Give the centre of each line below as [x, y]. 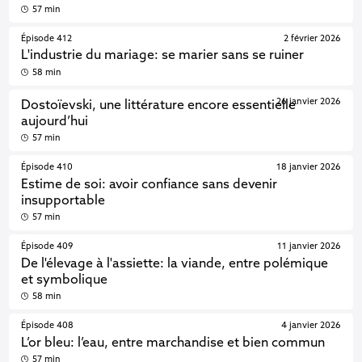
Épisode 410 [47, 168]
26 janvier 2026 [308, 102]
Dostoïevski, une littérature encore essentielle [159, 105]
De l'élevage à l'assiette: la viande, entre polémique [175, 264]
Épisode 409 [47, 247]
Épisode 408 [48, 326]
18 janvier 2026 [308, 168]
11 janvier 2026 [309, 247]
